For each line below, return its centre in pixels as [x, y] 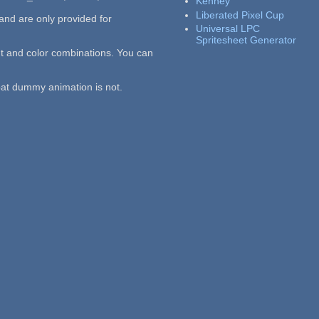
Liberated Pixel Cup [240, 15]
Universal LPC [228, 29]
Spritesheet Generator [246, 40]
